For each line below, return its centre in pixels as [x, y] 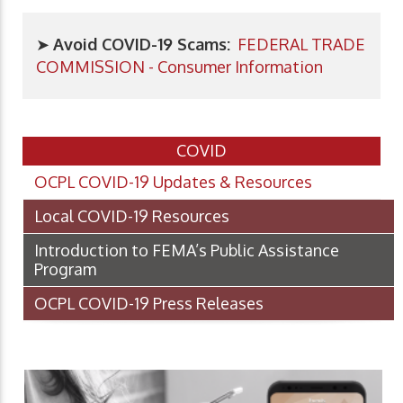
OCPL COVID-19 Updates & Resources [173, 181]
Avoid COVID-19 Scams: [142, 44]
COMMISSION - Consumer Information [179, 66]
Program [65, 269]
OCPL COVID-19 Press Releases [149, 303]
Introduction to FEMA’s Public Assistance [187, 250]
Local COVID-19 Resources [132, 215]
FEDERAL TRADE [300, 44]
